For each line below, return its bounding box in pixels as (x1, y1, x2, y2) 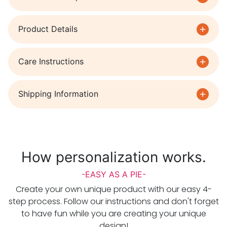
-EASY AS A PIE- (81, 169, 146, 179)
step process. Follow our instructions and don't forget (8, 195, 219, 207)
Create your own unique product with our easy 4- (15, 183, 212, 195)
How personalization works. (21, 148, 206, 166)
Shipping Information (18, 89, 98, 99)
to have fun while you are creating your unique (21, 207, 206, 219)
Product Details (18, 24, 78, 34)
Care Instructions (18, 56, 84, 67)
